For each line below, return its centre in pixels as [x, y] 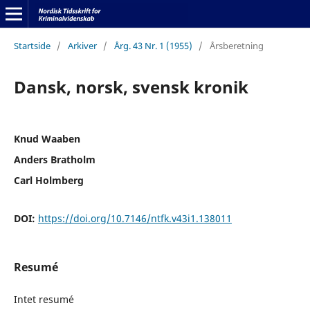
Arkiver [82, 45]
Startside [32, 45]
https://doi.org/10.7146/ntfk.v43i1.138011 [135, 218]
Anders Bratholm [54, 159]
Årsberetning [236, 45]
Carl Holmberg [48, 180]
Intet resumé [44, 299]
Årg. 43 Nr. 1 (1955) [153, 45]
